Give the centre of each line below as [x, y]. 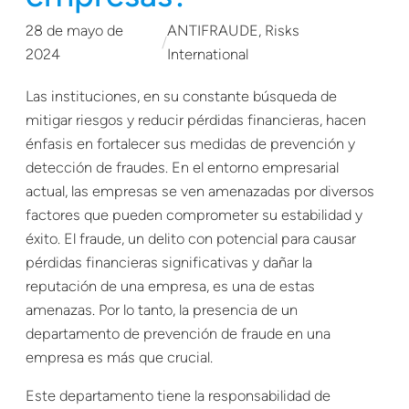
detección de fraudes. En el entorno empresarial [182, 168]
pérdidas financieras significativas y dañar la [169, 263]
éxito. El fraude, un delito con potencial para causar [191, 239]
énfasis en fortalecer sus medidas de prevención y [190, 144]
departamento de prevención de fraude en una [178, 334]
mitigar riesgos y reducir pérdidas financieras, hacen [196, 121]
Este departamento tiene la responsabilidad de [178, 396]
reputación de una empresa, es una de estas [170, 287]
